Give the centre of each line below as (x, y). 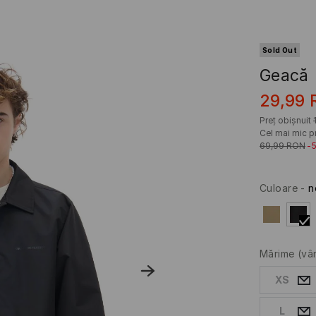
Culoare (278, 188)
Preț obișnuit (285, 121)
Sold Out (280, 50)
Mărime (277, 254)
